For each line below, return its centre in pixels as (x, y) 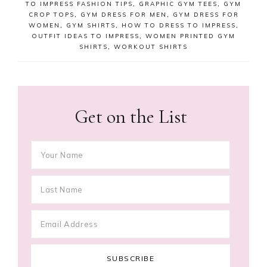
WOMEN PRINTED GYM (190, 36)
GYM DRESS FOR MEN (123, 15)
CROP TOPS (51, 15)
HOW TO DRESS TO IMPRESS (178, 25)
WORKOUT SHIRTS (151, 47)
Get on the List (131, 117)
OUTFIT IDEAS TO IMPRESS (86, 36)
